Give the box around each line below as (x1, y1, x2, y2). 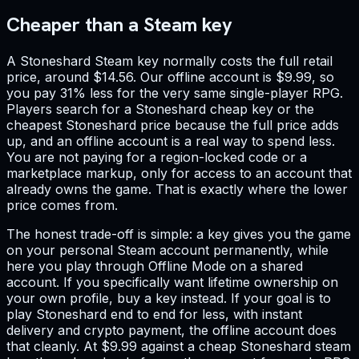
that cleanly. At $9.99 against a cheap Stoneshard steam (6, 337, 351, 354)
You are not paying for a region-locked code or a (6, 148, 307, 165)
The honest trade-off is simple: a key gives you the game (6, 225, 351, 242)
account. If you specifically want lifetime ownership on (6, 273, 338, 290)
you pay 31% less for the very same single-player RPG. (6, 84, 343, 101)
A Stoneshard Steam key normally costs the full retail (6, 52, 333, 69)
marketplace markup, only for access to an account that (6, 164, 352, 181)
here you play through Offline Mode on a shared (6, 257, 303, 274)
